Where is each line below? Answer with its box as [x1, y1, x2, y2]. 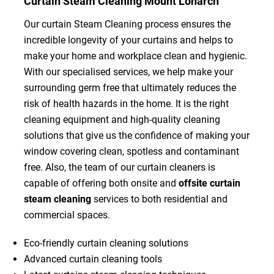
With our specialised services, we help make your [23, 65, 233, 78]
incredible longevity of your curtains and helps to [23, 34, 233, 46]
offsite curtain [178, 177, 240, 189]
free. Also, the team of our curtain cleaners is [23, 161, 215, 173]
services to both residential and [91, 193, 228, 205]
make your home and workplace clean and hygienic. [23, 50, 247, 62]
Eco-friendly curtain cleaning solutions [23, 237, 188, 249]
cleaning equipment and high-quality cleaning [23, 113, 220, 125]
